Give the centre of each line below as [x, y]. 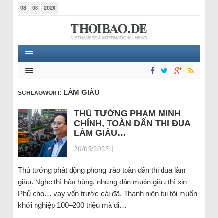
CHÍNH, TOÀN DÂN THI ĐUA [132, 123]
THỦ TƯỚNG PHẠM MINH [127, 113]
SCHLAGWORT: [40, 93]
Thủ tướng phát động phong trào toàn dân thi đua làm [102, 170]
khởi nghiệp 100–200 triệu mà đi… [72, 205]
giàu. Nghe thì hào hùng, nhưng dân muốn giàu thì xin [102, 182]
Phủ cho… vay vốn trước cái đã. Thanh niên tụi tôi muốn [107, 193]
